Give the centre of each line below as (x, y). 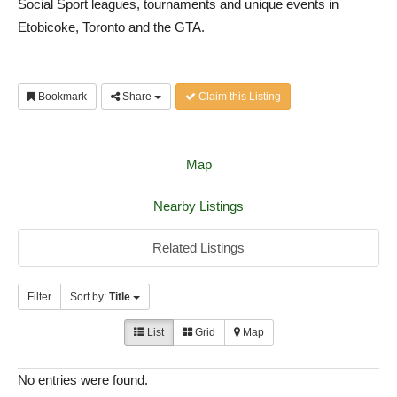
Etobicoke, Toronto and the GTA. (111, 27)
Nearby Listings (198, 206)
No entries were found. (83, 380)
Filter (39, 297)
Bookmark (61, 97)
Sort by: (90, 297)
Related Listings (198, 248)
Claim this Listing (238, 97)
